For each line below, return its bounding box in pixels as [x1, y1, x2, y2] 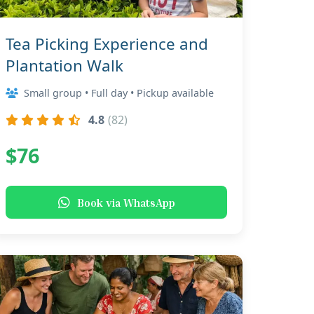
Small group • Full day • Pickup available [24, 86, 214, 100]
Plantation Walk [6, 55, 123, 76]
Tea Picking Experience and [6, 33, 208, 55]
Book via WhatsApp [76, 195, 175, 210]
